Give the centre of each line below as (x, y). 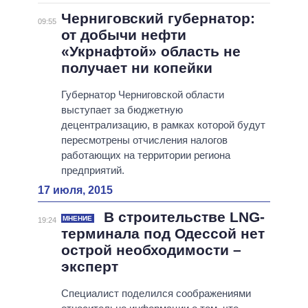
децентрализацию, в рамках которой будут (163, 125)
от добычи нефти (123, 35)
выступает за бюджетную (122, 110)
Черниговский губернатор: (158, 19)
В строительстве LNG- (182, 217)
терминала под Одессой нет (163, 234)
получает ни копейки (136, 68)
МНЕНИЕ (78, 219)
